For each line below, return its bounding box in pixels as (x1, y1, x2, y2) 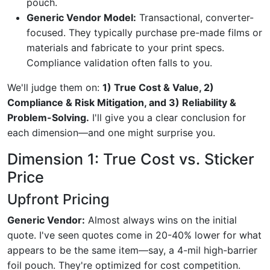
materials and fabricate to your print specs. (27, 41, 224, 54)
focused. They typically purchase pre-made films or (27, 26, 262, 39)
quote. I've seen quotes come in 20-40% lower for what (7, 228, 262, 241)
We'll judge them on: (7, 81, 102, 93)
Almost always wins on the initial (85, 213, 237, 226)
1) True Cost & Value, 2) (102, 81, 214, 93)
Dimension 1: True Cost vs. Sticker (7, 149, 254, 168)
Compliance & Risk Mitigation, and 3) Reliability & (7, 96, 236, 108)
